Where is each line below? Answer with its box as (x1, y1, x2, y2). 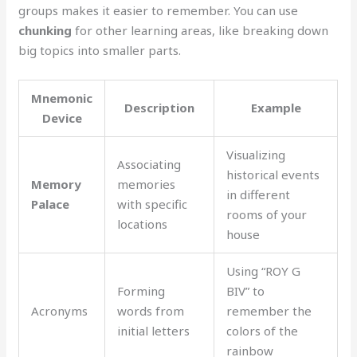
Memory (31, 175, 82, 192)
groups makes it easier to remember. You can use (18, 2, 299, 18)
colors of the (226, 322, 299, 339)
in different (226, 186, 291, 202)
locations (117, 215, 168, 232)
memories (117, 175, 176, 192)
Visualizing (226, 146, 286, 163)
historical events (226, 166, 320, 182)
